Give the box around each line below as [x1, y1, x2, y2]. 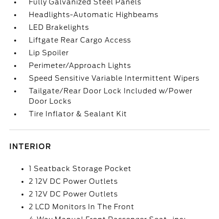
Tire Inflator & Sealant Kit [29, 110, 128, 118]
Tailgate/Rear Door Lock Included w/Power [29, 87, 193, 95]
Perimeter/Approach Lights [29, 62, 131, 69]
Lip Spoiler [29, 49, 69, 57]
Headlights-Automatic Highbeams [29, 11, 159, 19]
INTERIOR [9, 143, 52, 151]
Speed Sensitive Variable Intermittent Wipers [29, 74, 200, 82]
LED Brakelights [29, 23, 89, 31]
